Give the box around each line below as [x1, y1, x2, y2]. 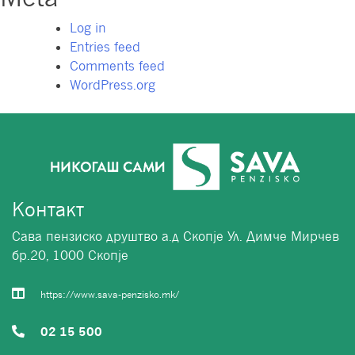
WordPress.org [70, 77, 155, 94]
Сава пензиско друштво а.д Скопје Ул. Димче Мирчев [12, 228, 339, 245]
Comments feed [70, 58, 165, 74]
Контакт [12, 197, 84, 221]
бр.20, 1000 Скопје [12, 247, 128, 264]
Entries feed [70, 39, 140, 55]
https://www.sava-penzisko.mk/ [40, 288, 179, 301]
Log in [70, 20, 106, 36]
